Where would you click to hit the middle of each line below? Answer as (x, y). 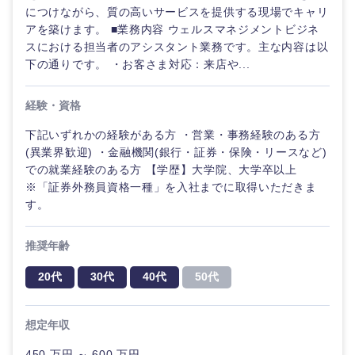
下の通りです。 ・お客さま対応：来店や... (138, 64)
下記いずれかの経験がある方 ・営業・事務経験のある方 (173, 135)
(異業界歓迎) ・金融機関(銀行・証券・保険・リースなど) (176, 152)
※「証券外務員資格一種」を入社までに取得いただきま (171, 187)
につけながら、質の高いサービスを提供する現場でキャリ (177, 12)
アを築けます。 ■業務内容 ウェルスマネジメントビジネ (172, 29)
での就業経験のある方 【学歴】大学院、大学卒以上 (161, 170)
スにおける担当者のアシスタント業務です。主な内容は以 (177, 47)
